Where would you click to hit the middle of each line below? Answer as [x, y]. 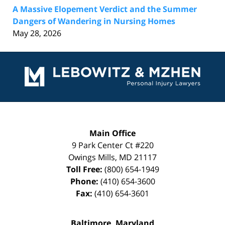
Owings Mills [92, 157]
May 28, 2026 [37, 33]
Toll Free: [85, 169]
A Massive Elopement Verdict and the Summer [105, 9]
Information [135, 69]
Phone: [85, 181]
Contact [127, 57]
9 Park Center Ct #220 [113, 145]
